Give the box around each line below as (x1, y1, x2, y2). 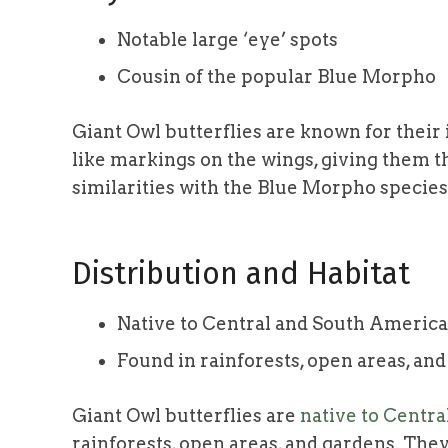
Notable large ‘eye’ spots (117, 28, 338, 50)
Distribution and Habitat (72, 254, 410, 292)
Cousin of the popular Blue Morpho (117, 65, 436, 87)
